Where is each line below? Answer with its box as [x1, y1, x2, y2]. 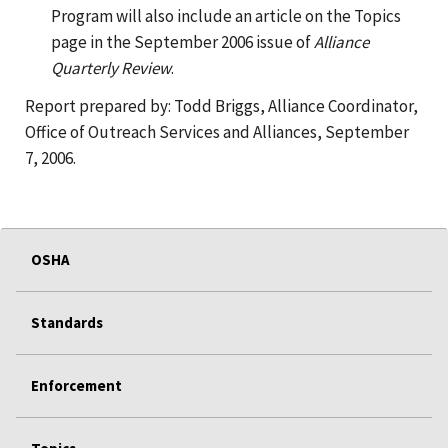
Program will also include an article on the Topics [50, 4, 401, 27]
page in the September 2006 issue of [50, 30, 314, 53]
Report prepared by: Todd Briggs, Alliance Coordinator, [25, 94, 418, 117]
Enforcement [31, 375, 122, 395]
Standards [31, 312, 103, 332]
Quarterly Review [50, 56, 171, 79]
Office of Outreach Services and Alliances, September [25, 120, 409, 143]
